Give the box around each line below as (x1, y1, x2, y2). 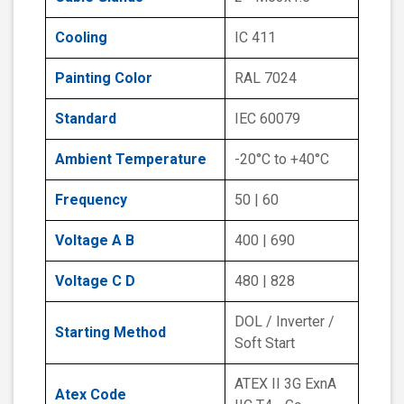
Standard (55, 110, 116, 128)
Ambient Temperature (55, 151, 207, 169)
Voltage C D (55, 272, 135, 290)
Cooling (55, 29, 107, 47)
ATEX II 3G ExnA (234, 375, 336, 393)
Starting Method (55, 324, 166, 342)
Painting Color (55, 69, 152, 87)
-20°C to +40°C (234, 151, 329, 169)
